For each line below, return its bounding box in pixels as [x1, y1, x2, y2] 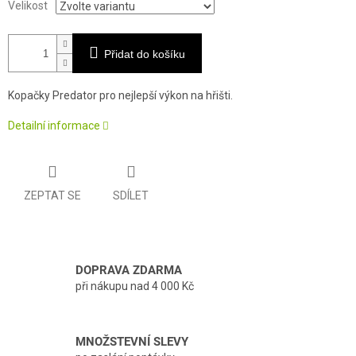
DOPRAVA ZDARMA [75, 263, 182, 278]
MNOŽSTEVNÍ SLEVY [75, 335, 188, 350]
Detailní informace [8, 119, 100, 133]
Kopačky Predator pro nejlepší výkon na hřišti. [8, 89, 233, 103]
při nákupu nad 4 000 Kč [75, 280, 194, 293]
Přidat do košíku [104, 48, 185, 61]
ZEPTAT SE [24, 188, 81, 202]
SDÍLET [113, 188, 149, 202]
